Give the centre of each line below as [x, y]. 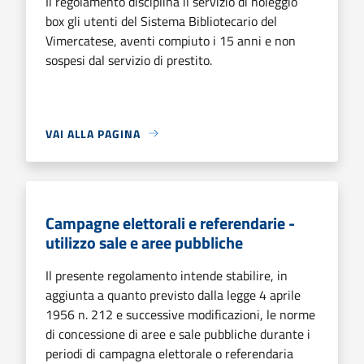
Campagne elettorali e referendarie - [170, 223]
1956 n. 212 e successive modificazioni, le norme [180, 314]
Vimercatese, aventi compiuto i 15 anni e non [171, 40]
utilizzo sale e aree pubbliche [144, 242]
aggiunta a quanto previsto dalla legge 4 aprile [173, 295]
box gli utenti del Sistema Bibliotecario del [161, 21]
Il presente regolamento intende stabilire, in [167, 275]
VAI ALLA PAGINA [93, 133]
